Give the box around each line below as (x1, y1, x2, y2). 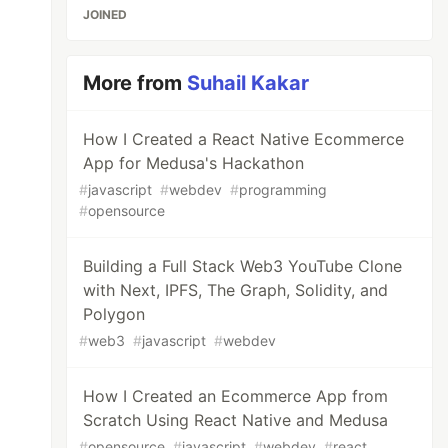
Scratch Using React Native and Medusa (83, 410, 389, 430)
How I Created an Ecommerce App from (83, 386, 389, 406)
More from (83, 71, 188, 95)
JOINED (83, 7, 128, 22)
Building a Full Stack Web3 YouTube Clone (83, 256, 403, 276)
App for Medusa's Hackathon (83, 153, 305, 173)
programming (239, 181, 328, 198)
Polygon (83, 304, 146, 324)
